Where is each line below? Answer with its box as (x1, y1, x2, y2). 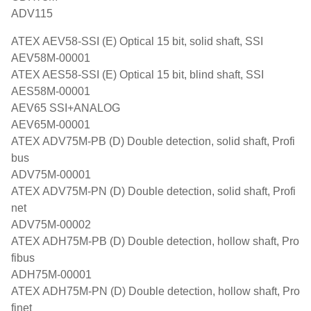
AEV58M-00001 (11, 52, 90, 64)
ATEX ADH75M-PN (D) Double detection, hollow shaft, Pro (11, 285, 300, 297)
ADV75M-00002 (11, 219, 91, 230)
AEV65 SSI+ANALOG (11, 102, 120, 114)
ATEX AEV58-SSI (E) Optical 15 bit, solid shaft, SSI (11, 35, 263, 47)
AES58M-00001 (11, 85, 90, 97)
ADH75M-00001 (11, 269, 92, 280)
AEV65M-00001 (11, 119, 90, 131)
